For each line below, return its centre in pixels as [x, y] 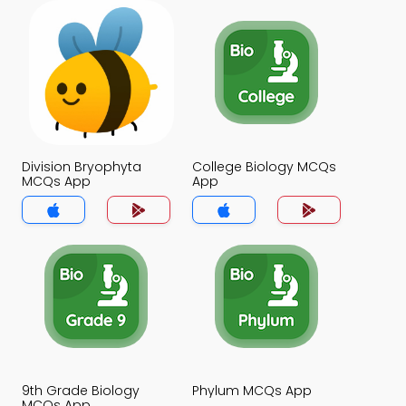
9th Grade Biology [81, 391]
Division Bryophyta [82, 167]
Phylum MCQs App [252, 391]
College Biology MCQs [264, 167]
